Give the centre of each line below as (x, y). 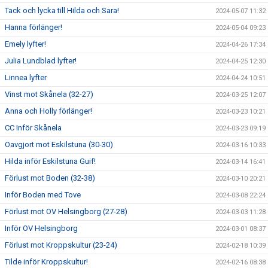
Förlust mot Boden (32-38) (50, 178)
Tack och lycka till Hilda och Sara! (62, 10)
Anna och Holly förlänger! (48, 111)
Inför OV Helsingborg (41, 228)
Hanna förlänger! (33, 27)
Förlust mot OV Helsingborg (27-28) (66, 211)
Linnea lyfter (26, 77)
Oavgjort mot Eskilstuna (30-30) (59, 144)
